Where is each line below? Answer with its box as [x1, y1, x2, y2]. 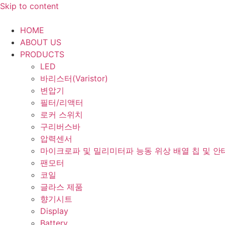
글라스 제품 [40, 182, 83, 192]
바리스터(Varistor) [40, 73, 108, 83]
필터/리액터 [40, 97, 83, 107]
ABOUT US [20, 37, 61, 47]
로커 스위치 [40, 109, 83, 120]
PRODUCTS [20, 49, 64, 59]
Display [40, 206, 68, 216]
